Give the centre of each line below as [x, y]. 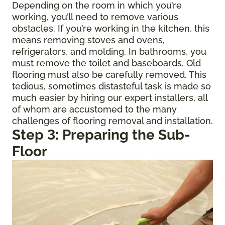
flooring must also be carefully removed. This [109, 75]
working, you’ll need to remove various [95, 17]
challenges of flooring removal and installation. [113, 121]
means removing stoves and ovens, [88, 40]
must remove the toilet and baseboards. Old [106, 63]
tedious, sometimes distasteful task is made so [111, 86]
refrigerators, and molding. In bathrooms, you [109, 51]
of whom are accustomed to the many [94, 109]
